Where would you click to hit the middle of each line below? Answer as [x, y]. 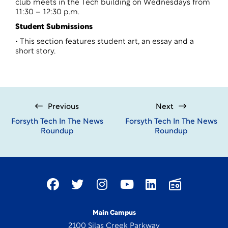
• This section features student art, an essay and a [105, 42]
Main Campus [114, 213]
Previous [63, 107]
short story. [35, 52]
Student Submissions [54, 27]
